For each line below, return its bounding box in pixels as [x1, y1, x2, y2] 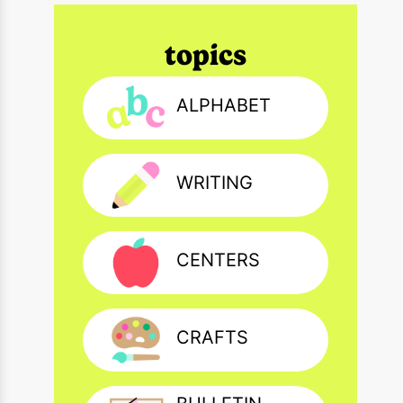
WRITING [176, 172, 254, 194]
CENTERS [176, 249, 261, 272]
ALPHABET [176, 94, 272, 117]
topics [165, 37, 247, 72]
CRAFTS [176, 327, 249, 349]
